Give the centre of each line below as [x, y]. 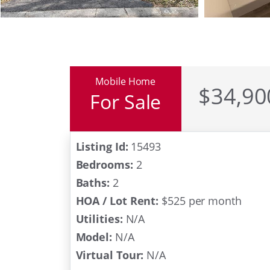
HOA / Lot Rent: [117, 200]
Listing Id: [102, 146]
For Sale [126, 101]
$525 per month [200, 200]
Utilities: [99, 218]
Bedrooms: [104, 164]
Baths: [93, 182]
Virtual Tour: [110, 255]
